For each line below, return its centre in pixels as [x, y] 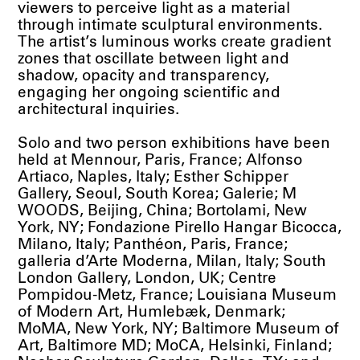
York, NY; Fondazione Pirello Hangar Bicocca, [180, 228]
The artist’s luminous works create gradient [175, 43]
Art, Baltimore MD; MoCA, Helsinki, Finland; [175, 346]
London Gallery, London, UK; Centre [147, 279]
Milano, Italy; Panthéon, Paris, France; [153, 245]
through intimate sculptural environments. [170, 26]
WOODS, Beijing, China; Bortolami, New [163, 211]
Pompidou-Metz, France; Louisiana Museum [178, 296]
